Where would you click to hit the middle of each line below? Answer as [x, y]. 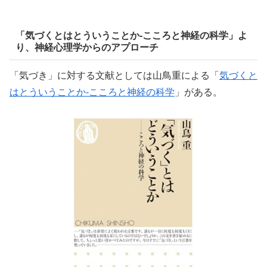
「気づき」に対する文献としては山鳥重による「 [114, 76]
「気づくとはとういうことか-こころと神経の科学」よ [131, 35]
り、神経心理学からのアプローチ [87, 47]
